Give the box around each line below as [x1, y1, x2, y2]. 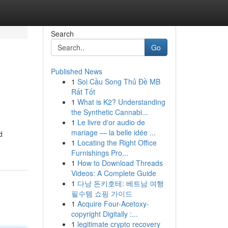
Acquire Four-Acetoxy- [77, 198, 149, 209]
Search [50, 28, 74, 39]
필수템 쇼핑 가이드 [71, 188, 132, 198]
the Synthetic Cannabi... [71, 107, 148, 117]
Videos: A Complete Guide [71, 168, 156, 178]
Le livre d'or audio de [77, 117, 145, 127]
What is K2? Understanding [77, 97, 165, 107]
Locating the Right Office [77, 137, 157, 148]
